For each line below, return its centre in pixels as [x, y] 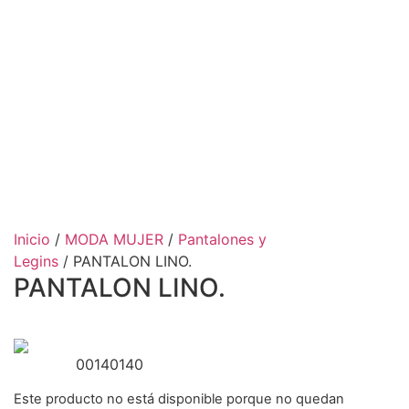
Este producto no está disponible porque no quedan [179, 399]
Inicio [32, 239]
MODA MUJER [114, 239]
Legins [36, 261]
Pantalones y [222, 239]
